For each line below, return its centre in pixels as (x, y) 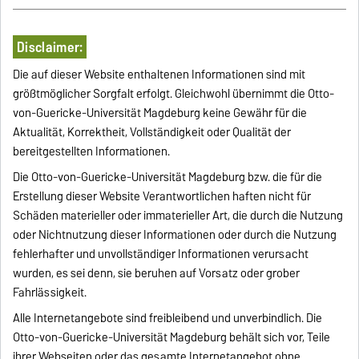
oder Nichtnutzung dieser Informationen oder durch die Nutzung (175, 235)
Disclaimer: (50, 47)
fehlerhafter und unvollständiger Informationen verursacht (161, 254)
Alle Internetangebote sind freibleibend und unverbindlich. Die (168, 319)
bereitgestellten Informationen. (92, 152)
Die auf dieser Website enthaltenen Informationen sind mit (159, 75)
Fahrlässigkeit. (50, 293)
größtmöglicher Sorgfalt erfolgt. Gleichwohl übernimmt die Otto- (174, 94)
